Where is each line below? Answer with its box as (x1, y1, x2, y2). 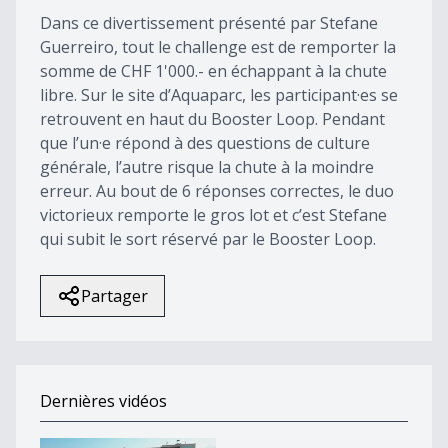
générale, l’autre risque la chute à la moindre (40, 156, 374, 178)
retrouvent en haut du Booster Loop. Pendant (40, 108, 385, 130)
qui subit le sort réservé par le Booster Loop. (40, 228, 376, 250)
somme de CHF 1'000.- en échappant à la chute (40, 60, 387, 82)
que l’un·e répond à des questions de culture (40, 132, 370, 154)
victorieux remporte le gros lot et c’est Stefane (40, 204, 387, 226)
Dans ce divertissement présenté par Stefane (40, 12, 378, 34)
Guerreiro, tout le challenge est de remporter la (40, 36, 396, 58)
